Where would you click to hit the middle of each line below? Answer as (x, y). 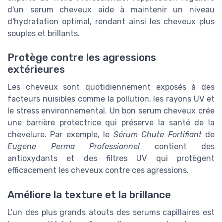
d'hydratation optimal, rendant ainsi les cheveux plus (111, 22)
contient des (177, 147)
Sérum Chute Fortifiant (157, 135)
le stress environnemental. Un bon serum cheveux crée (111, 111)
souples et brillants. (44, 34)
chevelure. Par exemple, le (60, 135)
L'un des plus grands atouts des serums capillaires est (111, 212)
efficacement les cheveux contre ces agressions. (98, 170)
